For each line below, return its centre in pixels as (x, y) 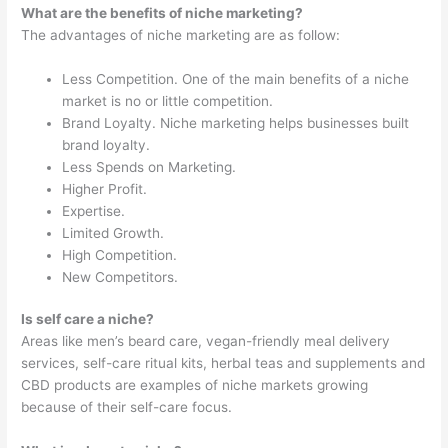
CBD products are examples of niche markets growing (195, 385)
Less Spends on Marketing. (149, 166)
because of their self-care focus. (127, 407)
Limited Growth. (113, 232)
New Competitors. (120, 276)
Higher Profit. (105, 188)
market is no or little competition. (168, 100)
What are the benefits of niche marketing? (162, 12)
